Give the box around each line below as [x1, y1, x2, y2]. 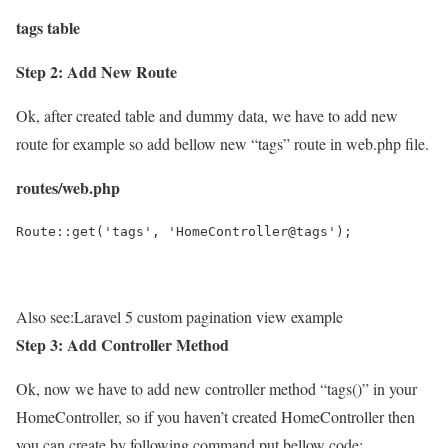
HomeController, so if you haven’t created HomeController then [16, 405, 415, 427]
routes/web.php [16, 175, 120, 199]
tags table [16, 15, 80, 39]
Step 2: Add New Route [16, 59, 177, 83]
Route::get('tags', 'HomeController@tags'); [16, 223, 352, 239]
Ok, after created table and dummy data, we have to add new [16, 104, 398, 126]
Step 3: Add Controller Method [16, 332, 229, 356]
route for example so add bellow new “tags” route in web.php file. [16, 132, 429, 154]
